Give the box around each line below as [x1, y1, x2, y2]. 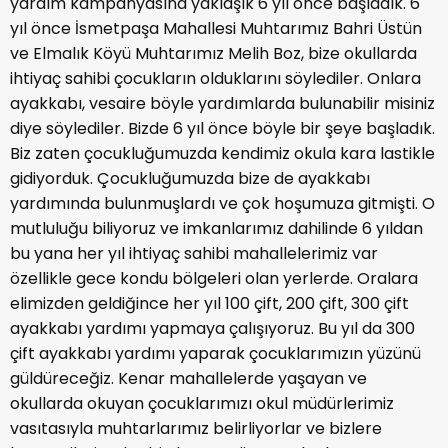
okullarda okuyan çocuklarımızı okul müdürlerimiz [10, 392, 394, 416]
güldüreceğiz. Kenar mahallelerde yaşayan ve [10, 367, 367, 391]
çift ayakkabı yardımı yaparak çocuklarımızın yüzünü [10, 342, 421, 366]
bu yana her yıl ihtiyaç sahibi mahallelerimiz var [10, 242, 378, 266]
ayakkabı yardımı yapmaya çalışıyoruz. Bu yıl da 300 [10, 317, 415, 341]
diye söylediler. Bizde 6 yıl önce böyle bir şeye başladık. [10, 117, 435, 141]
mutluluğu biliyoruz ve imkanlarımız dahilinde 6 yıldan [10, 217, 423, 241]
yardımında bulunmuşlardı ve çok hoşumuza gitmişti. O [10, 192, 435, 216]
